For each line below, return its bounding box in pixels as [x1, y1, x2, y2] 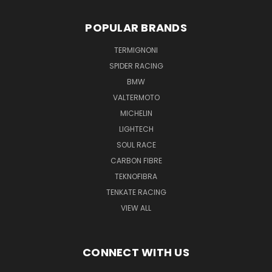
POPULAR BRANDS [85, 19, 187, 35]
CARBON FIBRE [110, 155, 162, 166]
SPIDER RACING [109, 60, 163, 71]
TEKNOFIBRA [115, 171, 157, 182]
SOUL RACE [116, 139, 156, 150]
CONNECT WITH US [83, 244, 189, 260]
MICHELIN [120, 107, 152, 118]
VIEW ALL [121, 202, 151, 213]
